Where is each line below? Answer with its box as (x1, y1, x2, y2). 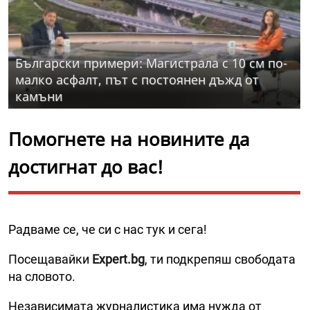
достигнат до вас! (8, 154, 163, 180)
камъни (15, 88, 63, 105)
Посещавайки (8, 252, 92, 267)
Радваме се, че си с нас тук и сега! (8, 222, 207, 237)
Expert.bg (92, 252, 145, 267)
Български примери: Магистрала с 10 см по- (15, 55, 287, 72)
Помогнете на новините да (8, 127, 250, 152)
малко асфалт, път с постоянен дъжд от (15, 71, 259, 89)
